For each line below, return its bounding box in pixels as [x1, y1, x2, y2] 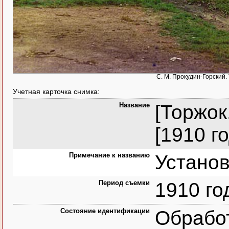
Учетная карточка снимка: [13, 87, 100, 96]
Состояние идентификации [60, 207, 150, 215]
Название [119, 101, 150, 109]
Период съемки [99, 179, 150, 187]
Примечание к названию [69, 151, 150, 159]
